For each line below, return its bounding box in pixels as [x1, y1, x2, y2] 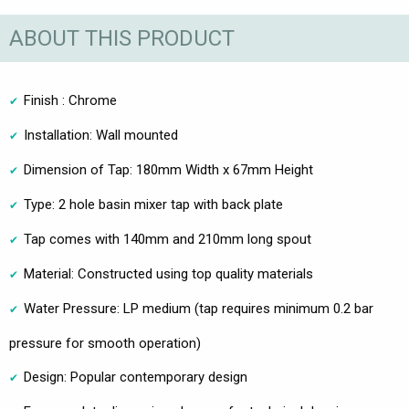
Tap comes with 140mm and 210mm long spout [24, 231, 311, 248]
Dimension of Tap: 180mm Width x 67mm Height [24, 162, 313, 179]
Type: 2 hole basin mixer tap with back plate [24, 196, 283, 214]
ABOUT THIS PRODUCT [9, 25, 235, 51]
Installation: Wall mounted [24, 127, 178, 144]
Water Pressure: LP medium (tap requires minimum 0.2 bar [24, 300, 373, 318]
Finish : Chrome [24, 92, 117, 110]
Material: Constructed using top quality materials [24, 266, 313, 283]
